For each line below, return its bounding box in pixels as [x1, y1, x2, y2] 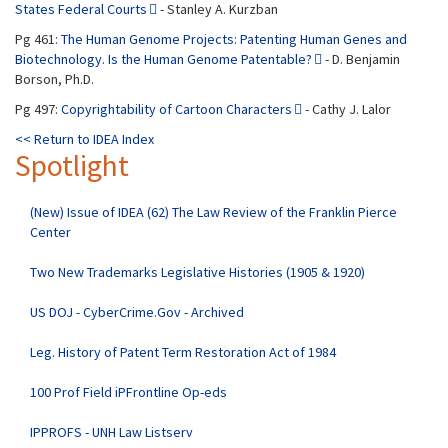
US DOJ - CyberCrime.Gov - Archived [30, 303, 244, 321]
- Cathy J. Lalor [302, 100, 391, 118]
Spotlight [15, 146, 129, 184]
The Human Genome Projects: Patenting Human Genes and [61, 30, 407, 48]
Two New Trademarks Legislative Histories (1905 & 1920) [30, 263, 365, 281]
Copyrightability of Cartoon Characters [61, 100, 292, 118]
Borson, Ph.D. [15, 70, 94, 88]
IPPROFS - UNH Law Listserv [30, 423, 193, 441]
